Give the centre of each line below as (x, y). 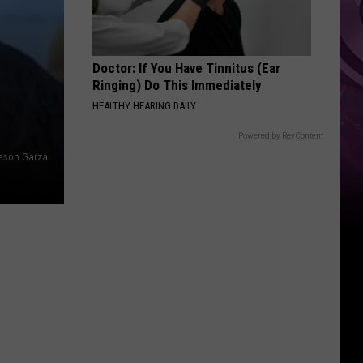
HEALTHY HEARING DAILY (144, 106)
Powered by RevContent (281, 136)
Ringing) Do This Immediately (177, 85)
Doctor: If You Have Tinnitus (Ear (186, 68)
